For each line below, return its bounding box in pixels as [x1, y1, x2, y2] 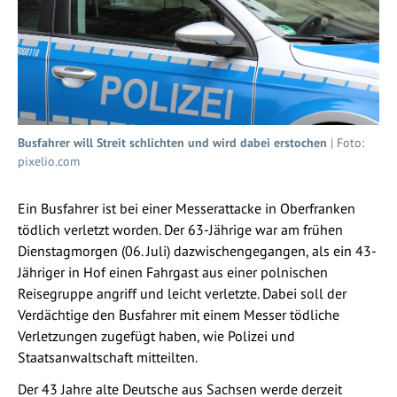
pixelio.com [18, 152, 80, 169]
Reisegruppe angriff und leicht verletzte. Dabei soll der [18, 284, 346, 302]
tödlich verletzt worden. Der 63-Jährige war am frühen [18, 220, 343, 238]
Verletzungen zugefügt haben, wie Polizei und [18, 326, 295, 345]
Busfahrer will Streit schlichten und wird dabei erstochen [18, 134, 327, 151]
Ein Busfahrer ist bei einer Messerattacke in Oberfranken [18, 198, 355, 217]
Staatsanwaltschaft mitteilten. [18, 347, 198, 366]
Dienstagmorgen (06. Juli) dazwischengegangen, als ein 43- [18, 241, 377, 260]
